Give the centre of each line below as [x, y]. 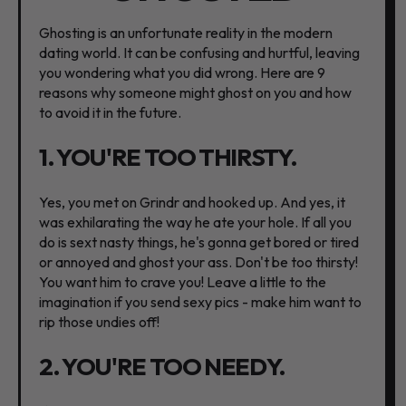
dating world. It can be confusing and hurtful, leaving [199, 53]
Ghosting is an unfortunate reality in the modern [186, 33]
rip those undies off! [99, 322]
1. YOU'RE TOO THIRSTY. [168, 157]
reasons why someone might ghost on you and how [195, 93]
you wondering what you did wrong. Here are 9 [182, 73]
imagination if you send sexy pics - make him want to [200, 302]
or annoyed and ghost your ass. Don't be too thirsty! [198, 262]
